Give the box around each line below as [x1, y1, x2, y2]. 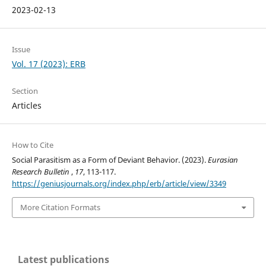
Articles [11, 100, 42, 112]
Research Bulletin [11, 166, 71, 178]
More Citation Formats [20, 202, 100, 213]
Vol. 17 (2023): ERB [11, 58, 85, 70]
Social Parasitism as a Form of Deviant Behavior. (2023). [11, 154, 208, 166]
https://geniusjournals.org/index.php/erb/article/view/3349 [11, 178, 226, 189]
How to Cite [11, 140, 53, 151]
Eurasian [207, 154, 238, 166]
